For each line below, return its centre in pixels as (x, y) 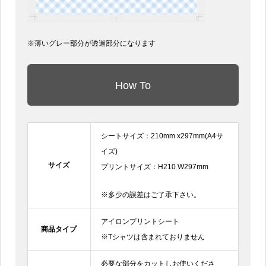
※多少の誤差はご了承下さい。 (151, 194)
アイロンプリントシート (140, 221)
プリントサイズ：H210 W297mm (154, 167)
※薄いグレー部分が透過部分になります (91, 44)
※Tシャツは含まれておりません (153, 237)
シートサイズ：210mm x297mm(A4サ (162, 136)
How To (133, 85)
